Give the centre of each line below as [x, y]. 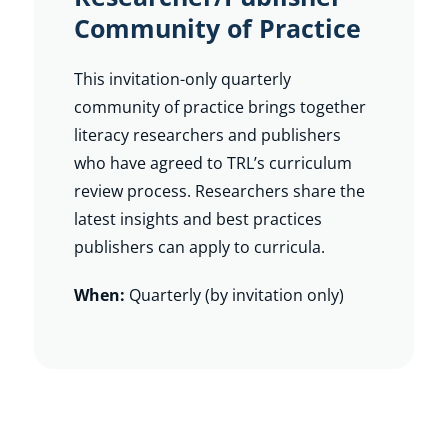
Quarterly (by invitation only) [234, 294]
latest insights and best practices [197, 218]
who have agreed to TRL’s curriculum [212, 162]
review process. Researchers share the [219, 190]
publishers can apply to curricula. [199, 246]
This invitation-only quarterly [182, 78]
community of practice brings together [219, 106]
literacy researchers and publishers [207, 134]
